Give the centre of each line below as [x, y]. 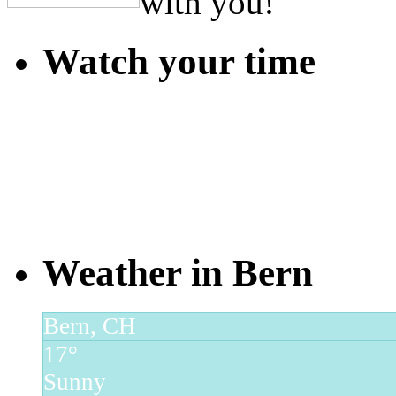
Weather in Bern [178, 272]
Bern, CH [90, 326]
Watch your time [179, 61]
